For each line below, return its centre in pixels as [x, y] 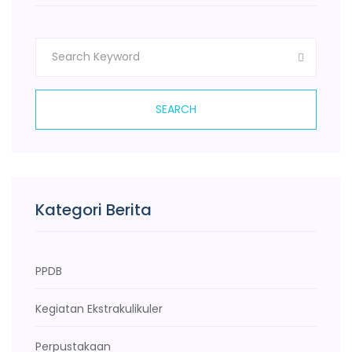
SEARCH [176, 109]
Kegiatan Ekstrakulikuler [99, 309]
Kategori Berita [93, 210]
